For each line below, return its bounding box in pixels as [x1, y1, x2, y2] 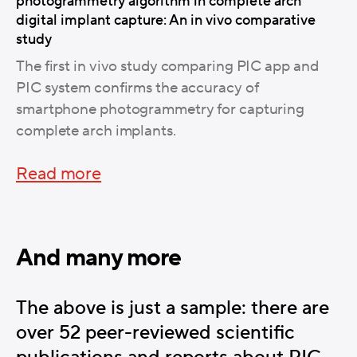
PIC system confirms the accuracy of [16, 77, 259, 97]
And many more [16, 242, 181, 274]
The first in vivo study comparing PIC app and [16, 56, 319, 76]
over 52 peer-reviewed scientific [16, 320, 295, 345]
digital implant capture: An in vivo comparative [16, 10, 316, 29]
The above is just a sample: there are [16, 295, 329, 320]
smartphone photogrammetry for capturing [16, 99, 305, 119]
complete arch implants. [16, 120, 176, 140]
